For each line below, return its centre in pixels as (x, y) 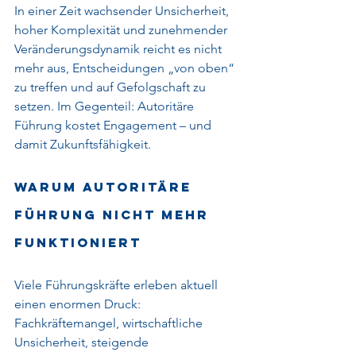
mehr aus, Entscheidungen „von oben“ (126, 68)
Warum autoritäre (106, 187)
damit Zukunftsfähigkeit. (83, 144)
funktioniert (78, 242)
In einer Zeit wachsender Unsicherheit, (123, 11)
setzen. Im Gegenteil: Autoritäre (106, 106)
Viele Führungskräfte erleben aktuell (118, 285)
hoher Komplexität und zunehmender (122, 30)
